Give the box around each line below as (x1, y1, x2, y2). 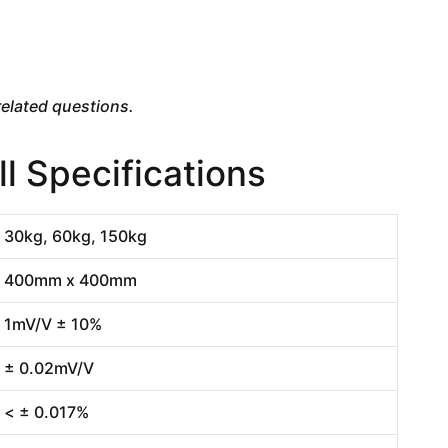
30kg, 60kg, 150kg (4, 225, 147, 246)
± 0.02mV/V (4, 357, 94, 378)
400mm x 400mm (4, 269, 137, 290)
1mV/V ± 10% (4, 313, 102, 334)
